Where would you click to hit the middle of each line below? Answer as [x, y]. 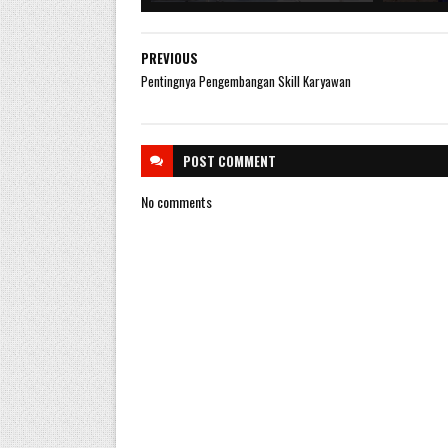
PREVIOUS [169, 57]
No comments [176, 201]
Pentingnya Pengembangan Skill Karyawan [245, 80]
